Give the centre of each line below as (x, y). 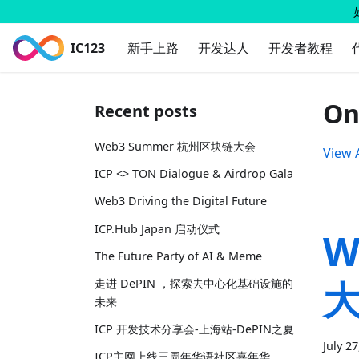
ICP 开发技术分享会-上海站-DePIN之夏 (194, 329)
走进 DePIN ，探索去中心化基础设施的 (194, 283)
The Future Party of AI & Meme (178, 256)
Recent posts (146, 111)
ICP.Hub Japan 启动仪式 (157, 228)
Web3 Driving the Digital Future (181, 201)
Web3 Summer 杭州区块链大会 (175, 146)
